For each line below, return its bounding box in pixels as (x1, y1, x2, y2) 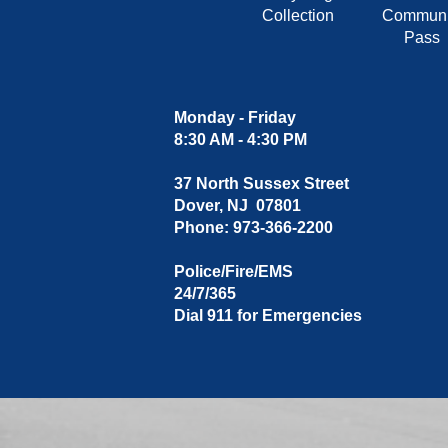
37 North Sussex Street (173, 175, 349, 192)
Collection (261, 7, 334, 24)
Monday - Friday (173, 109, 296, 126)
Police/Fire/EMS (173, 263, 293, 280)
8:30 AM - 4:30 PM (173, 131, 307, 148)
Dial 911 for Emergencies (173, 307, 362, 324)
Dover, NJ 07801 (173, 197, 301, 214)
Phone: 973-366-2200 (173, 219, 333, 236)
